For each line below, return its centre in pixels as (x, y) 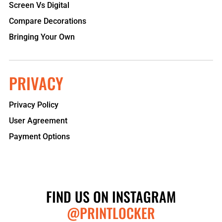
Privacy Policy (34, 105)
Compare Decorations (48, 21)
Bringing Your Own (42, 37)
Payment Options (39, 137)
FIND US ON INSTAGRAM (111, 196)
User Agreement (38, 121)
